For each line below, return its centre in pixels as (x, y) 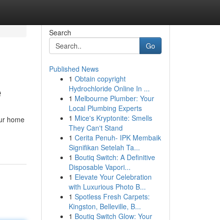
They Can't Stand (96, 128)
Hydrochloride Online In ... (109, 88)
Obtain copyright (100, 79)
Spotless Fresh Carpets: (112, 196)
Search (60, 32)
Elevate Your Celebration (113, 177)
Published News (74, 69)
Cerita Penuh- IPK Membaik (118, 137)
